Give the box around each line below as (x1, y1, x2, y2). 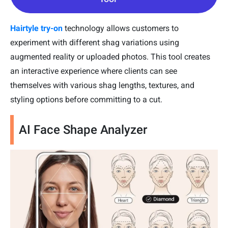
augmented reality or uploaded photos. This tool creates (10, 51, 210, 62)
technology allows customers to (63, 23, 179, 33)
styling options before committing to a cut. (10, 94, 162, 104)
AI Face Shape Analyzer (19, 122, 147, 137)
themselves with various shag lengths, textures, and (10, 80, 194, 90)
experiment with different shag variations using (10, 37, 179, 47)
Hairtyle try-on (10, 23, 63, 33)
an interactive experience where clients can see (10, 66, 177, 76)
